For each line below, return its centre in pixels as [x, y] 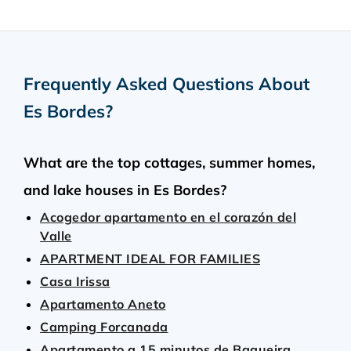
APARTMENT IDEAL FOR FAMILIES [150, 259]
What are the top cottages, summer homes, [169, 163]
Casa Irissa [75, 281]
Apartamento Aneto [103, 304]
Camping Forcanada [104, 327]
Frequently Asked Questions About [166, 84]
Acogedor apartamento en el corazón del [168, 217]
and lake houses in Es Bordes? [125, 190]
